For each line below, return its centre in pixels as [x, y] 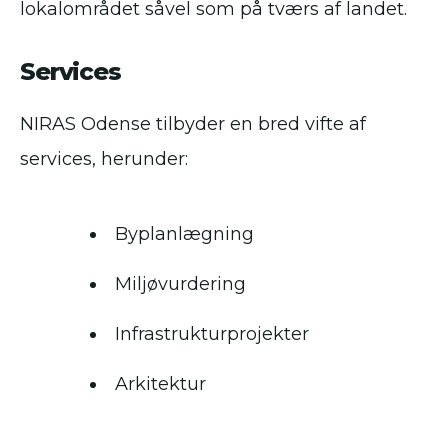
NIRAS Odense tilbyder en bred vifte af [193, 124]
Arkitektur [160, 384]
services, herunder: [104, 159]
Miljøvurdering [180, 284]
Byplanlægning [184, 234]
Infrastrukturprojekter [212, 334]
